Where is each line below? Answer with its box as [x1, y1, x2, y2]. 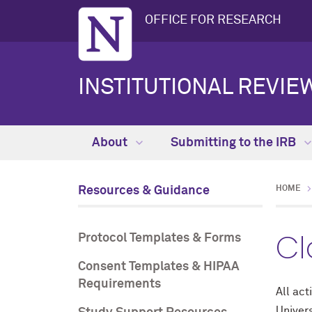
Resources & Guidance [78, 185, 210, 197]
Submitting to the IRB [171, 136, 299, 149]
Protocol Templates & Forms [78, 232, 241, 244]
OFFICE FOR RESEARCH [145, 14, 281, 26]
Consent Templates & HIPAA [78, 260, 240, 273]
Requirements [78, 278, 161, 290]
